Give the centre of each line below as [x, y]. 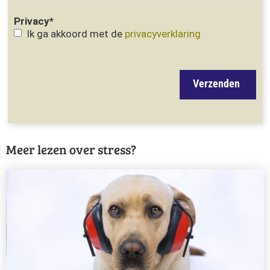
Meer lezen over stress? [71, 149]
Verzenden [217, 83]
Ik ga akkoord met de [75, 34]
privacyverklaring [162, 34]
